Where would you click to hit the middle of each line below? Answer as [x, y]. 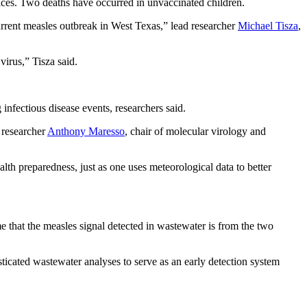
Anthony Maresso [86, 131]
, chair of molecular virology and [195, 131]
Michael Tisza [268, 25]
